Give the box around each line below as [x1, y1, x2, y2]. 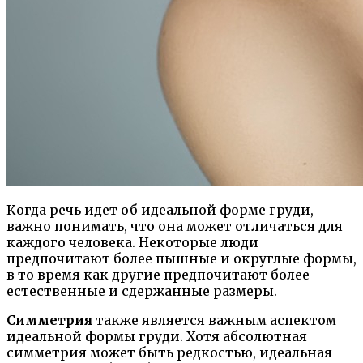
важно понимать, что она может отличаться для [6, 217, 343, 234]
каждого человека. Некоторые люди [6, 233, 258, 250]
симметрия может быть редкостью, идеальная [6, 344, 332, 361]
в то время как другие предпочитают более [6, 266, 310, 283]
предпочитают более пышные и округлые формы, [6, 250, 357, 267]
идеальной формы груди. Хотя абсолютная [6, 327, 307, 344]
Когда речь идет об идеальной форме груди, [6, 201, 314, 218]
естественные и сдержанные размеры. [6, 282, 277, 299]
